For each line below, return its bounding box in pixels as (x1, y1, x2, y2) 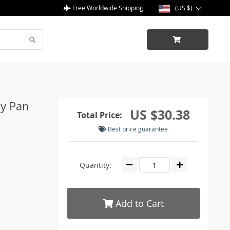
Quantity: (79, 160, 111, 170)
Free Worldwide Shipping (71, 4, 143, 12)
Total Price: (76, 109, 122, 121)
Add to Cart (113, 197, 164, 209)
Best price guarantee (106, 125, 168, 133)
